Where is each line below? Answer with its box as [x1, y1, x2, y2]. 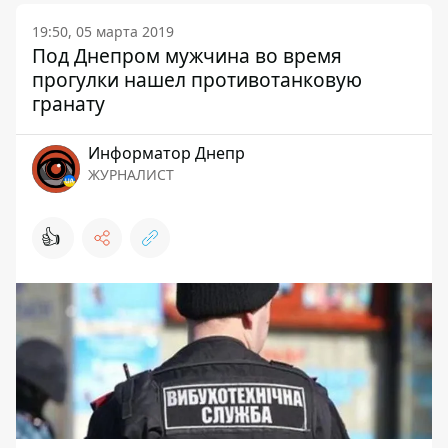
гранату [32, 90, 105, 118]
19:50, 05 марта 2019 [32, 22, 174, 42]
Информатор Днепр [88, 142, 245, 165]
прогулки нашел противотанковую [32, 66, 362, 94]
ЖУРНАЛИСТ [88, 165, 174, 185]
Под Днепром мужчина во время [32, 42, 342, 70]
